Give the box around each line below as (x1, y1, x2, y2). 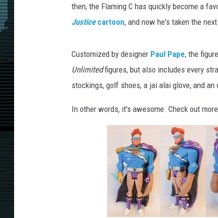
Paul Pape (150, 49, 185, 59)
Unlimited (72, 65, 103, 75)
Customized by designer (72, 49, 150, 59)
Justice (72, 17, 95, 27)
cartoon (95, 17, 125, 27)
